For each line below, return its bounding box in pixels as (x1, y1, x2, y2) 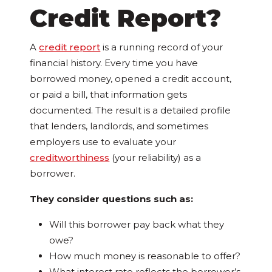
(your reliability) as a (109, 152, 202, 164)
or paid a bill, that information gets (30, 89, 188, 101)
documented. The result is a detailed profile (30, 104, 231, 117)
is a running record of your (100, 41, 223, 53)
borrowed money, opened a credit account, (30, 73, 232, 85)
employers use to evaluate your (30, 136, 177, 148)
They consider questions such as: (30, 193, 194, 205)
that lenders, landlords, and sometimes (30, 120, 209, 132)
